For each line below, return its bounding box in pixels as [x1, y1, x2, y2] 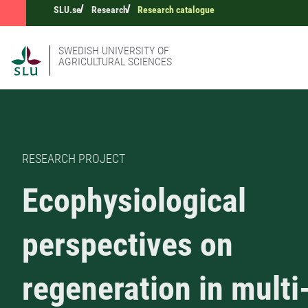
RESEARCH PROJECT [22, 151, 125, 166]
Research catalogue [137, 4, 215, 15]
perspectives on [22, 225, 233, 265]
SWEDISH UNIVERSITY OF [58, 44, 169, 57]
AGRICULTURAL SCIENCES [58, 55, 172, 68]
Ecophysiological [22, 181, 246, 221]
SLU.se [54, 4, 81, 15]
